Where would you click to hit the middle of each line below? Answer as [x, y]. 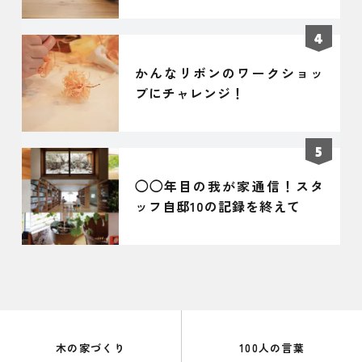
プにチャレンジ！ [189, 93]
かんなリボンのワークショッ [229, 73]
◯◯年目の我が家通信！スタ [229, 186]
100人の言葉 [272, 348]
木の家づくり [90, 348]
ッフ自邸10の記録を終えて [217, 206]
